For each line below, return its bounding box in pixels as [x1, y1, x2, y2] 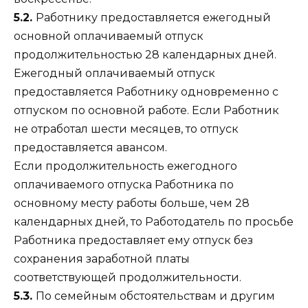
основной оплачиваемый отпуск [14, 29, 203, 43]
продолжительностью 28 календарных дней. [14, 47, 276, 61]
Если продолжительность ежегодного [14, 159, 237, 173]
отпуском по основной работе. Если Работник [14, 103, 279, 117]
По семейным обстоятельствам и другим [36, 289, 275, 302]
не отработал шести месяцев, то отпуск [14, 122, 239, 135]
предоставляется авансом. [14, 140, 167, 154]
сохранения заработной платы [14, 252, 190, 265]
